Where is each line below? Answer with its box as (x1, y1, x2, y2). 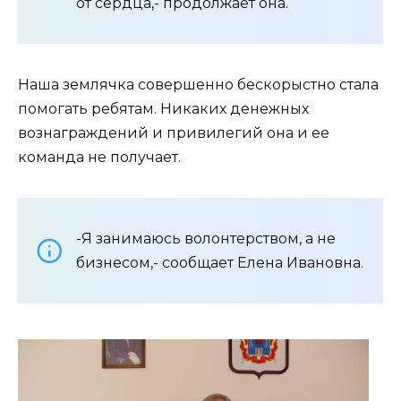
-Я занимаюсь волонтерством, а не (76, 229, 336, 247)
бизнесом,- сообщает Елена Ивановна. (76, 253, 363, 271)
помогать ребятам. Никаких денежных (18, 99, 309, 117)
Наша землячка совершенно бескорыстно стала (18, 75, 379, 93)
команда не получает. (18, 148, 181, 166)
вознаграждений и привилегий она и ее (18, 124, 329, 141)
